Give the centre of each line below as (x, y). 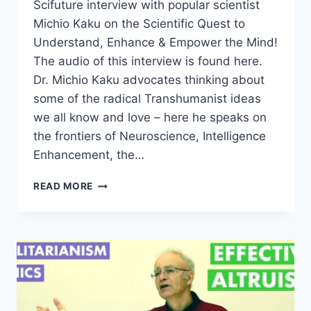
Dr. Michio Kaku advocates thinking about (149, 80)
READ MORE (64, 186)
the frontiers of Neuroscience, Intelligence (150, 136)
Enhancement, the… (89, 155)
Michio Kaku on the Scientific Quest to (139, 24)
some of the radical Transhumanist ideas (147, 99)
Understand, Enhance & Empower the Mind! (155, 43)
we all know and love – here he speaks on (150, 118)
